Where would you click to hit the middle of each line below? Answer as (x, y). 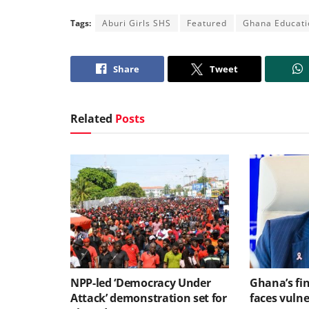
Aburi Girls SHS (137, 23)
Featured (207, 23)
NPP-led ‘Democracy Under (141, 282)
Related (91, 119)
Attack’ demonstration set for (149, 298)
